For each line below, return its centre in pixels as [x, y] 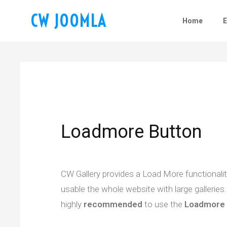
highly [72, 204]
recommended [113, 204]
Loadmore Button [131, 132]
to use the [163, 204]
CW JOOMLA [68, 21]
